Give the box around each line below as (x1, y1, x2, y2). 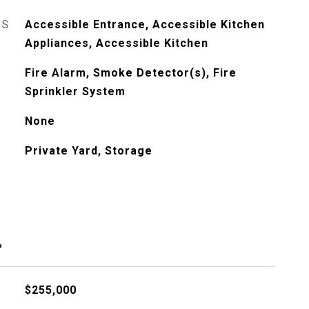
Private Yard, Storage (24, 144, 152, 157)
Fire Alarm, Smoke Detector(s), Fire (24, 66, 237, 79)
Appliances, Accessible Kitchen (24, 37, 208, 50)
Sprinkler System (24, 85, 126, 98)
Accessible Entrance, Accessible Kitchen (24, 18, 265, 31)
